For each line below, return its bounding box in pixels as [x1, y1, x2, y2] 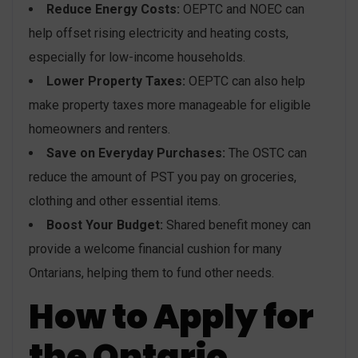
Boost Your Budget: [46, 217, 163, 233]
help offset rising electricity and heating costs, [29, 25, 288, 41]
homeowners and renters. [29, 121, 170, 137]
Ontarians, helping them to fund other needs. [29, 265, 274, 280]
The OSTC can [225, 145, 307, 161]
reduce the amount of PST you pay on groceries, [29, 169, 296, 185]
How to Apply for [29, 292, 314, 340]
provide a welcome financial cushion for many [29, 241, 282, 257]
